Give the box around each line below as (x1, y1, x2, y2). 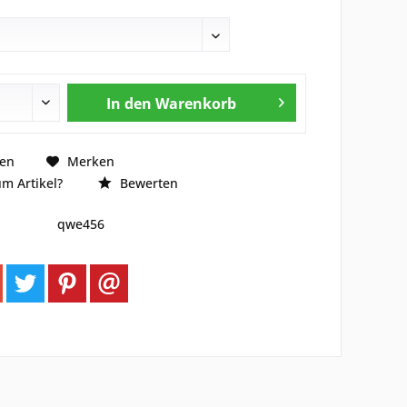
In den (105, 94, 152, 114)
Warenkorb (154, 94, 236, 114)
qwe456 (56, 215, 104, 233)
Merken (66, 152, 114, 170)
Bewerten (115, 174, 178, 192)
